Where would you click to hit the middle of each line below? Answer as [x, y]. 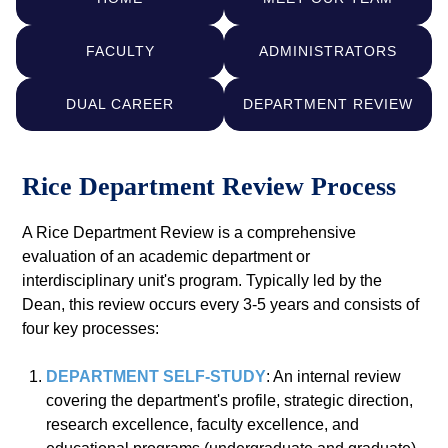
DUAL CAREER [120, 103]
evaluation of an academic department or [166, 257]
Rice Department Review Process [209, 187]
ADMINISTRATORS [328, 50]
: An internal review [334, 377]
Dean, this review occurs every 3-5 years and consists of [221, 305]
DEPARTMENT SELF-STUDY [156, 377]
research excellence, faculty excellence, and [203, 425]
